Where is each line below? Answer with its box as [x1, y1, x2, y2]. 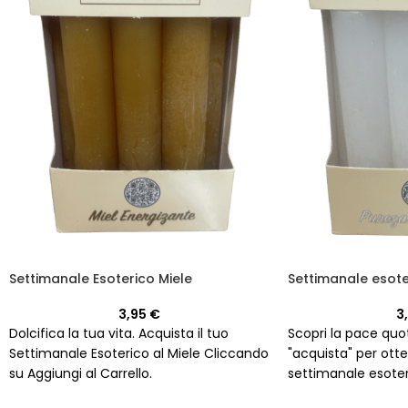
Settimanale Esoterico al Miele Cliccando [9, 343, 269, 362]
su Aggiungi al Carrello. [9, 363, 152, 382]
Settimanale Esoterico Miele [9, 269, 192, 288]
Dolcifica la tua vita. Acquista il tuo [9, 323, 229, 342]
